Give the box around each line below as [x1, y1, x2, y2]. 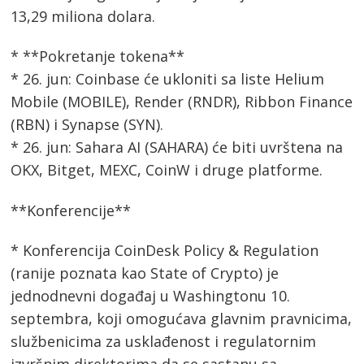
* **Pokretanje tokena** [11, 46, 185, 67]
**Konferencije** [11, 200, 132, 220]
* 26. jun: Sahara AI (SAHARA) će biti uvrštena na [11, 137, 344, 158]
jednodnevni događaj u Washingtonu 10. [11, 286, 291, 306]
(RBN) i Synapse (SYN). [11, 115, 164, 135]
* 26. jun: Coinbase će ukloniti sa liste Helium [11, 69, 325, 89]
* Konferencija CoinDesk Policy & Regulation [11, 240, 319, 261]
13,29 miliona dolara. [11, 6, 156, 26]
